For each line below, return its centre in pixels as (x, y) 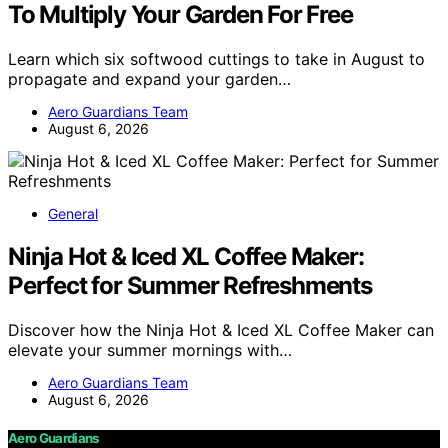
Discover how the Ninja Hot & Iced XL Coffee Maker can (221, 329)
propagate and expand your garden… (149, 79)
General (73, 214)
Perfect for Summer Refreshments (190, 285)
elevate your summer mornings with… (150, 349)
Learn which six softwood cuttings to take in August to (216, 59)
